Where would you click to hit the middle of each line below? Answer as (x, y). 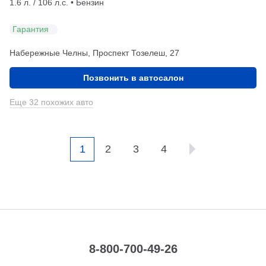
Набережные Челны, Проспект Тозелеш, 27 (94, 53)
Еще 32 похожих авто (51, 102)
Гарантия (31, 29)
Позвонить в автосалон (133, 77)
